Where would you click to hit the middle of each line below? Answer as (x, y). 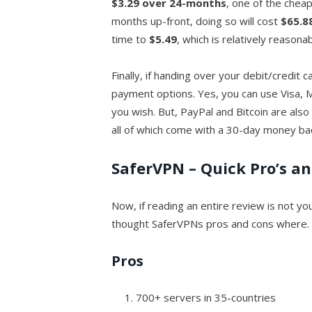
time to (131, 39)
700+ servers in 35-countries (206, 297)
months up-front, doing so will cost (196, 21)
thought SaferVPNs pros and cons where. (211, 223)
